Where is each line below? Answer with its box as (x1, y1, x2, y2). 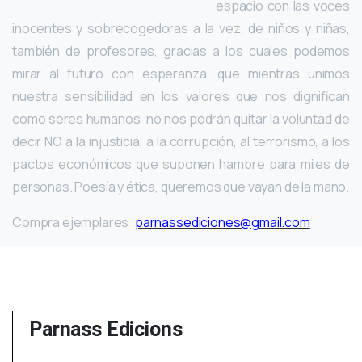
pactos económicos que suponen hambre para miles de (12, 154, 350, 173)
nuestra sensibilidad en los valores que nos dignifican (12, 86, 350, 105)
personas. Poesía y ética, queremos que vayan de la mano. (12, 177, 350, 196)
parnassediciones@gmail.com (134, 213, 310, 231)
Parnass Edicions (29, 317, 183, 341)
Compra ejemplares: (12, 213, 135, 231)
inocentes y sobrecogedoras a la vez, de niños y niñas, (12, 19, 350, 37)
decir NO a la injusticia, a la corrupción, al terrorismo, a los (12, 132, 350, 150)
